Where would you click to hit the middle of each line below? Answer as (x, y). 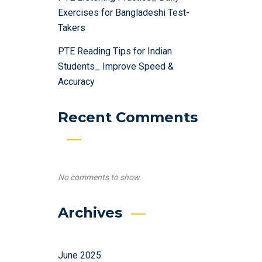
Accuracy (76, 82)
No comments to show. (100, 177)
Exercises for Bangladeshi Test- (124, 13)
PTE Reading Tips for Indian (115, 51)
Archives (90, 213)
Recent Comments (128, 117)
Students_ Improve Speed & (116, 66)
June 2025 (80, 255)
